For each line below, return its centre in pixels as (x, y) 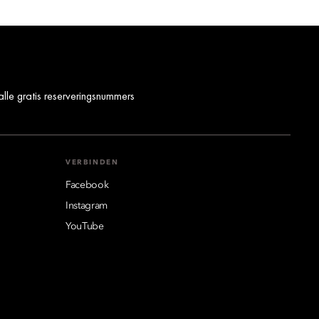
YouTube (85, 227)
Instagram (87, 206)
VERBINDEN (92, 163)
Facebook (87, 185)
